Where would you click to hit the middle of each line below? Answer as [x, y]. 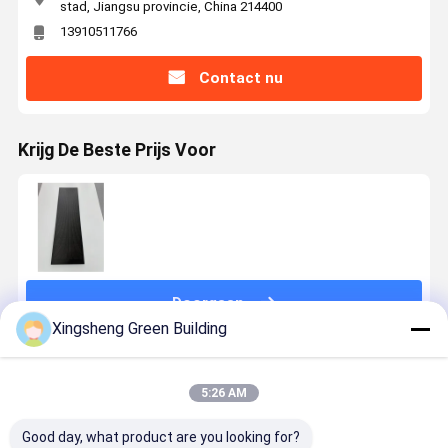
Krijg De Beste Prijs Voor [116, 150]
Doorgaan [208, 302]
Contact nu [240, 78]
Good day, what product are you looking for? [161, 437]
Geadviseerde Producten [118, 374]
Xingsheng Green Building [139, 328]
